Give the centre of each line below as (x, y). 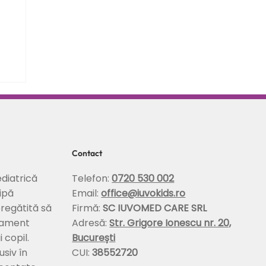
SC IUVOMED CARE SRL (155, 208)
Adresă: (91, 223)
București (94, 238)
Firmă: (88, 208)
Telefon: (92, 179)
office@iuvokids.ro (143, 194)
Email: (87, 194)
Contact (87, 153)
